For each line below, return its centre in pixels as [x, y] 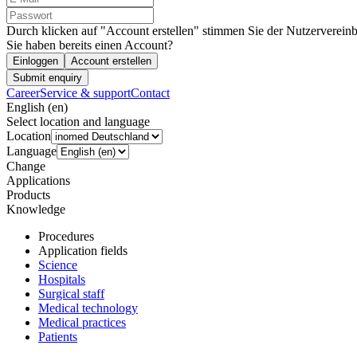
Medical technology [88, 308]
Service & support [85, 92]
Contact [150, 92]
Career [23, 92]
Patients [58, 336]
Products [28, 194]
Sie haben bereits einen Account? [90, 45]
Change [26, 166]
